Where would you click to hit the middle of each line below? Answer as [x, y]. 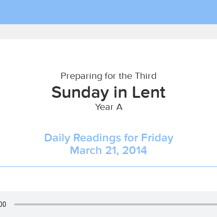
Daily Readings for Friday [108, 137]
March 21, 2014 [108, 150]
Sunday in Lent [108, 92]
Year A [108, 106]
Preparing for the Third [108, 75]
